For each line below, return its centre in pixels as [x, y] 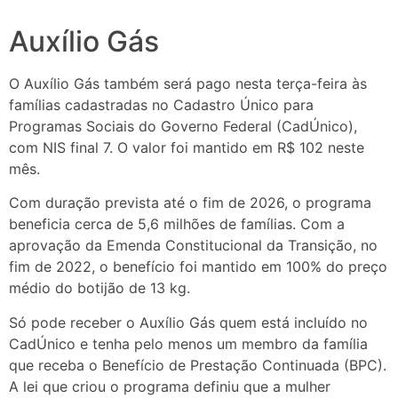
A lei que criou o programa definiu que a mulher [170, 386]
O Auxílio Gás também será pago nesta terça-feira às [188, 83]
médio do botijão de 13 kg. [99, 288]
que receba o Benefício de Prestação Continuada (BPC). [198, 365]
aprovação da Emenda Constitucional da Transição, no [193, 246]
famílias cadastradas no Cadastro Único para [161, 104]
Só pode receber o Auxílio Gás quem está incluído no [188, 322]
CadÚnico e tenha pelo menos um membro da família [188, 343]
